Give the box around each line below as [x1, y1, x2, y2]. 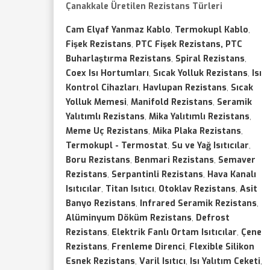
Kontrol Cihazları [66, 82, 139, 93]
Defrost [196, 212, 230, 224]
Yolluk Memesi [66, 96, 127, 108]
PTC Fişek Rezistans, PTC [136, 39, 242, 50]
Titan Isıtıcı [105, 183, 154, 195]
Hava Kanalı [207, 169, 256, 180]
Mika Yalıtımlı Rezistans [149, 111, 250, 122]
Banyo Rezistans [66, 198, 136, 209]
